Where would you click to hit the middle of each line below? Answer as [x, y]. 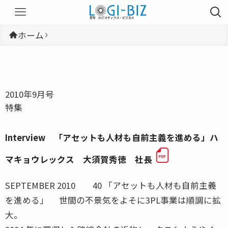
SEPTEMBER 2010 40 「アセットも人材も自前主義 [111, 185]
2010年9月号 [30, 94]
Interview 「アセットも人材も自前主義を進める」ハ [112, 137]
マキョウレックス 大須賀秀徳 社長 [79, 159]
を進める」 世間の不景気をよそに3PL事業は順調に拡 [113, 200]
